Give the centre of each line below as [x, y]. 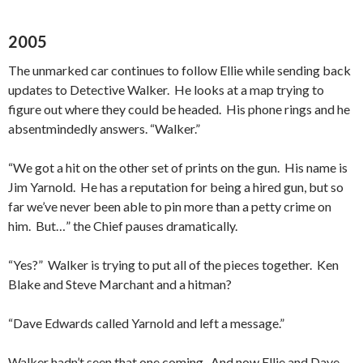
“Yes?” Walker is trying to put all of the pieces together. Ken [173, 265]
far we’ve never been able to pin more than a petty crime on [170, 206]
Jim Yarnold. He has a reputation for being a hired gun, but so [176, 187]
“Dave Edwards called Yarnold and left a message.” [146, 323]
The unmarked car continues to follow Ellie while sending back [179, 70]
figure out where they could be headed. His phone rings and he [179, 109]
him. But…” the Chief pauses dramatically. [123, 226]
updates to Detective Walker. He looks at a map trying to [166, 90]
